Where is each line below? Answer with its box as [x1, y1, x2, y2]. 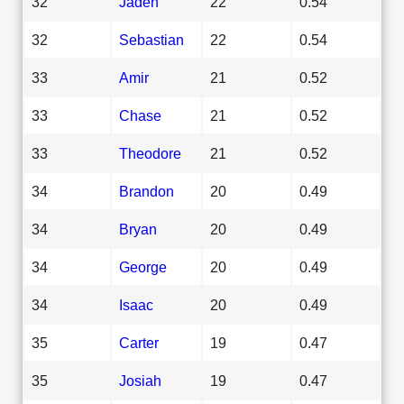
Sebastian [119, 31, 184, 48]
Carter [119, 334, 159, 351]
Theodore [119, 144, 181, 161]
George [119, 258, 167, 275]
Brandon [119, 182, 174, 199]
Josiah [119, 372, 161, 389]
